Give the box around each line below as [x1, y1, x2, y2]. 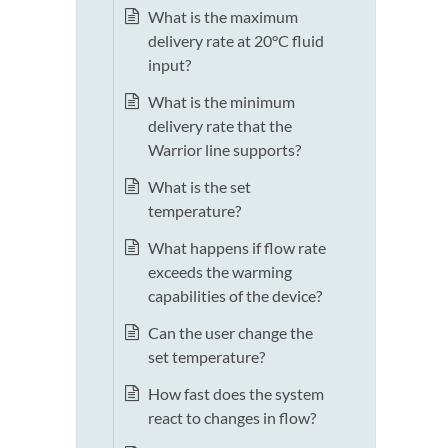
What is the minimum [148, 92, 295, 112]
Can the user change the [148, 323, 313, 343]
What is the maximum [148, 7, 298, 27]
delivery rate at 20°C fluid [148, 31, 324, 51]
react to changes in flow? [148, 408, 316, 428]
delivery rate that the [148, 116, 292, 136]
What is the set [148, 177, 251, 197]
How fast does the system [148, 384, 324, 404]
